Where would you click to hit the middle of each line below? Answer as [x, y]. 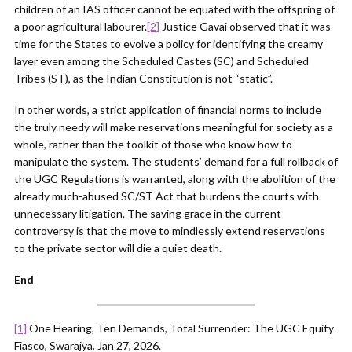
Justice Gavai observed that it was [245, 26]
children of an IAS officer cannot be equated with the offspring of [174, 9]
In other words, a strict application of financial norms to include [168, 110]
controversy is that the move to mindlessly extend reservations [170, 231]
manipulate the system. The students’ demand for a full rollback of [176, 161]
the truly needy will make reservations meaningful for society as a [174, 127]
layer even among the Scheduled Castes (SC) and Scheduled [161, 61]
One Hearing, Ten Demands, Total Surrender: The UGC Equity [180, 328]
